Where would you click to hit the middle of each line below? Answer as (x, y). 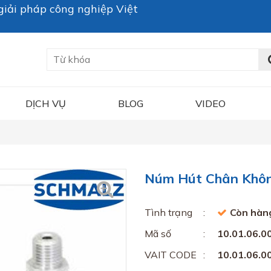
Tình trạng (168, 212)
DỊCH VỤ (46, 103)
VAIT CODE (171, 254)
